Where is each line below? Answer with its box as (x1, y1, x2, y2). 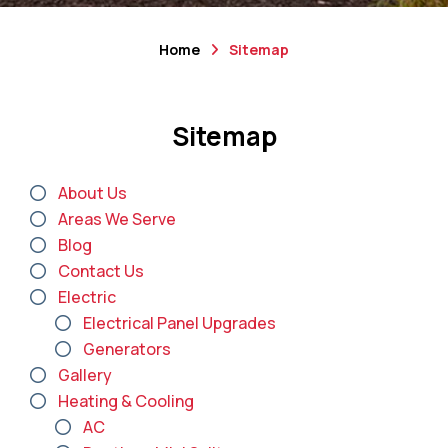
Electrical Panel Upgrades (83, 312, 276, 334)
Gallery (58, 364, 112, 386)
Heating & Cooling (58, 390, 194, 412)
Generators (83, 338, 171, 360)
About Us (58, 182, 127, 204)
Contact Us (58, 260, 144, 282)
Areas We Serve (58, 208, 176, 230)
